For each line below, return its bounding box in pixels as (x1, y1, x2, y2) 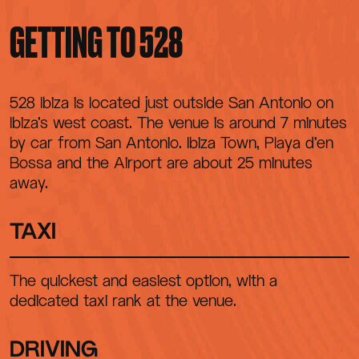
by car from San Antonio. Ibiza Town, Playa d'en (10, 132, 333, 152)
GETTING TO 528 (10, 23, 183, 65)
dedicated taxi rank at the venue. (10, 290, 236, 310)
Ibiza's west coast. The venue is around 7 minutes (10, 112, 347, 132)
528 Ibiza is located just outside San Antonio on (10, 92, 333, 112)
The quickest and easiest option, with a (10, 270, 277, 290)
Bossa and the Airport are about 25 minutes (10, 152, 313, 172)
